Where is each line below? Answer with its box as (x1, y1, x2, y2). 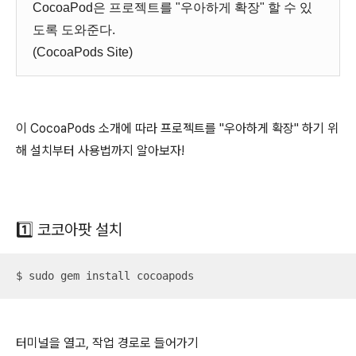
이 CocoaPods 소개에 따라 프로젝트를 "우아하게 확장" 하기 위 (16, 121, 339, 136)
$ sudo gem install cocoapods (16, 269, 194, 282)
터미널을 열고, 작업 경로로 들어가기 (16, 335, 199, 350)
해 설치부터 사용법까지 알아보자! (16, 143, 184, 158)
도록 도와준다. (33, 23, 115, 37)
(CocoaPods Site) (33, 45, 133, 59)
